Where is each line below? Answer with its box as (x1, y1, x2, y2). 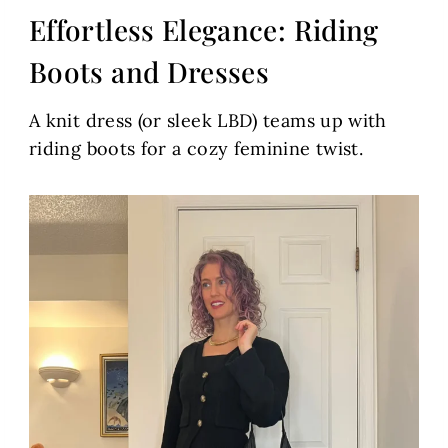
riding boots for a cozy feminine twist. (29, 137, 364, 161)
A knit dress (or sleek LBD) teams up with (29, 109, 387, 133)
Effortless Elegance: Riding (29, 11, 379, 49)
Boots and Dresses (29, 53, 270, 91)
